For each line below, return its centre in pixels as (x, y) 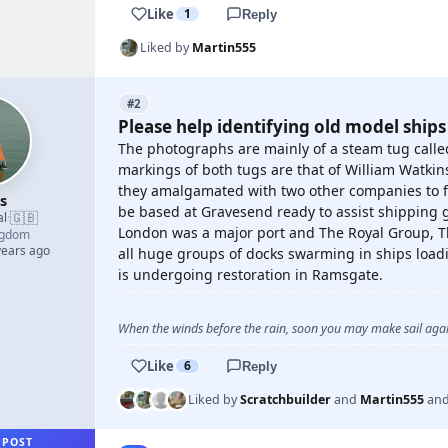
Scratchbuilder (285, 399)
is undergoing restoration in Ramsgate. (250, 274)
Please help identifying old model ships (282, 126)
